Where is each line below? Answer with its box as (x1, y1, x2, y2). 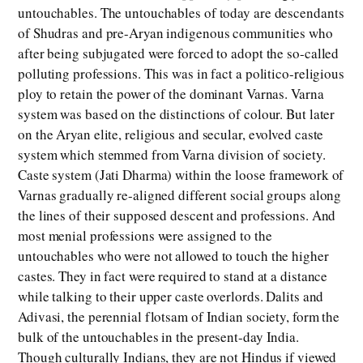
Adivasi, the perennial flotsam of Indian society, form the (18, 307, 340, 327)
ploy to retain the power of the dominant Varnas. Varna (18, 84, 324, 104)
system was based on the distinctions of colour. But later (18, 105, 335, 124)
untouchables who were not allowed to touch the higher (18, 246, 329, 266)
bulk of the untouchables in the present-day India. (18, 327, 299, 347)
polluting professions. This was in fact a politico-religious (18, 64, 344, 83)
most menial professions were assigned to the (18, 226, 272, 246)
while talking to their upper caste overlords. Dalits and (18, 287, 324, 306)
